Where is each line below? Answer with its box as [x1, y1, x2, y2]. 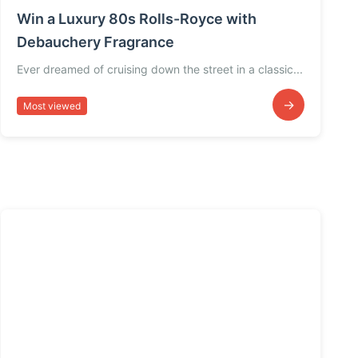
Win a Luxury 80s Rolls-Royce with [17, 10, 257, 28]
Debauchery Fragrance [17, 34, 174, 51]
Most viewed [23, 99, 81, 112]
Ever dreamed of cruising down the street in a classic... [17, 62, 303, 77]
